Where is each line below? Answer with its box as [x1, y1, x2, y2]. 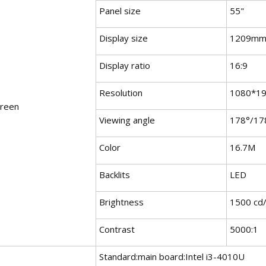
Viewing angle [99, 113, 155, 126]
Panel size [99, 4, 141, 17]
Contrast [99, 223, 135, 235]
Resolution [99, 86, 142, 99]
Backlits [99, 168, 130, 180]
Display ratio [99, 59, 150, 71]
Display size [99, 31, 148, 44]
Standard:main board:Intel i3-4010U [99, 250, 245, 262]
